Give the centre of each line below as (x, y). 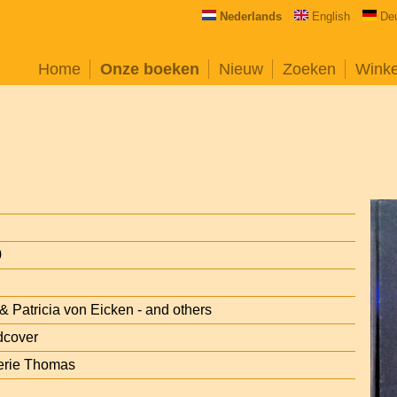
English (331, 16)
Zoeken (309, 69)
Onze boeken (150, 69)
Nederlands (250, 16)
